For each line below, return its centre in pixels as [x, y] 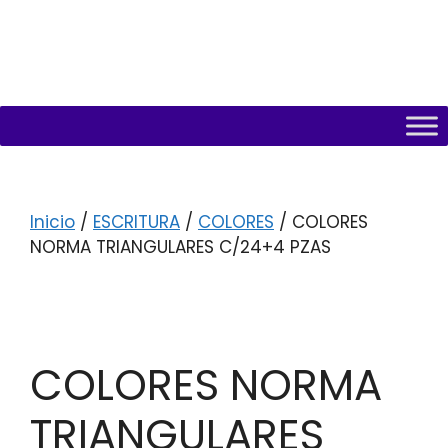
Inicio [52, 222]
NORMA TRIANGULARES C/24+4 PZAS [180, 247]
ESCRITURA [136, 222]
